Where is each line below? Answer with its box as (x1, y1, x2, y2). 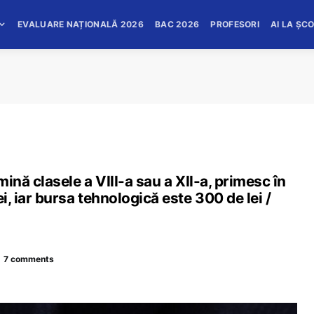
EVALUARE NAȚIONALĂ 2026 (18, 19, 144, 29)
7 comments (4, 253, 54, 264)
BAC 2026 (154, 19, 200, 29)
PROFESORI (210, 19, 260, 29)
